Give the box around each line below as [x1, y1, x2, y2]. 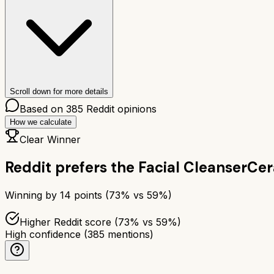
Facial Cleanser [138, 157, 247, 177]
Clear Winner [20, 133, 81, 146]
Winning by [5, 188, 60, 201]
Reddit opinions [83, 102, 157, 115]
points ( [71, 188, 109, 201]
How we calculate [10, 117, 72, 127]
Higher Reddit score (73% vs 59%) [20, 215, 181, 228]
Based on [20, 102, 66, 115]
